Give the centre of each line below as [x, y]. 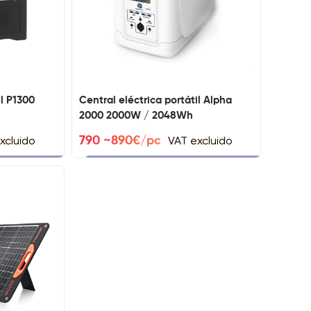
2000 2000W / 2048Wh [136, 116]
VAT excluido [200, 141]
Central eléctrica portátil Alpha [155, 101]
